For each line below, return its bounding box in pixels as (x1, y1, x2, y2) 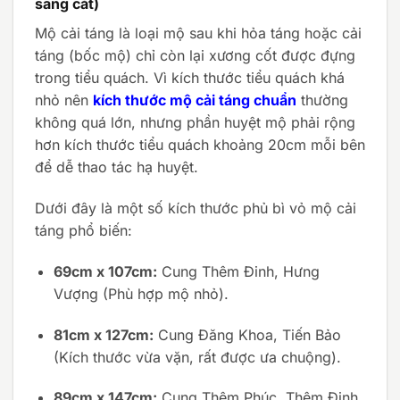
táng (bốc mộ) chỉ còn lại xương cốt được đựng (35, 46, 355, 65)
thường (296, 91, 348, 110)
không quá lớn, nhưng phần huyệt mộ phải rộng (35, 113, 355, 132)
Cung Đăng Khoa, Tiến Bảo (153, 325, 341, 344)
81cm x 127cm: (53, 325, 154, 344)
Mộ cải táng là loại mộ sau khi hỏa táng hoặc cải (35, 24, 362, 43)
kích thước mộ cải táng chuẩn (93, 91, 296, 110)
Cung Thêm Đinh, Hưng (156, 262, 320, 280)
